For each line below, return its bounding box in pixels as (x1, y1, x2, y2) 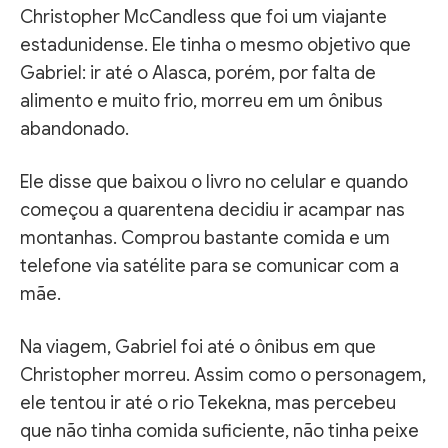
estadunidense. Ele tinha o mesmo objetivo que (20, 33, 411, 56)
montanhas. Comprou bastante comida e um (20, 226, 390, 249)
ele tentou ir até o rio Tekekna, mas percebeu (20, 391, 396, 414)
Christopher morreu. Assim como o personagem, (20, 363, 426, 386)
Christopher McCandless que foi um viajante (20, 5, 387, 28)
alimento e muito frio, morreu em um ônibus (20, 89, 383, 112)
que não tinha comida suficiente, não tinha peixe (20, 419, 419, 442)
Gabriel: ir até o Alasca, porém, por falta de (20, 61, 376, 84)
